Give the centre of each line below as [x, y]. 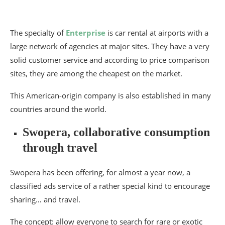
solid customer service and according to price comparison [110, 60]
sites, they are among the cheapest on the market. [96, 74]
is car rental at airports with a [157, 33]
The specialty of [38, 33]
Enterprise [86, 33]
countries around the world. [58, 109]
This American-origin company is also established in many [110, 96]
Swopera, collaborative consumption [116, 132]
